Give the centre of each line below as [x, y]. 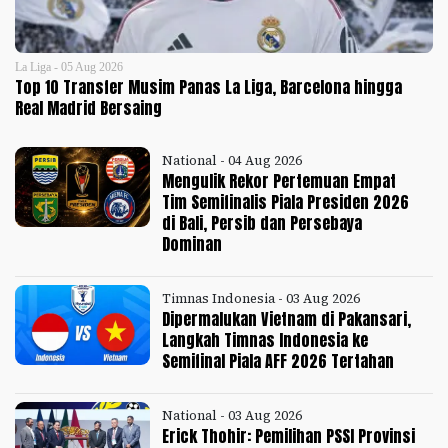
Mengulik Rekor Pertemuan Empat [279, 181]
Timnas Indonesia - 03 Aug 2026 [261, 298]
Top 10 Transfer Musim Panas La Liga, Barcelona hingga [208, 87]
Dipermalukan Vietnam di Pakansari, [287, 318]
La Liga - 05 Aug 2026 [69, 67]
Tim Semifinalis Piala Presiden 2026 [286, 202]
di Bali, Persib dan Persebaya [262, 223]
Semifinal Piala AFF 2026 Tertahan [278, 360]
